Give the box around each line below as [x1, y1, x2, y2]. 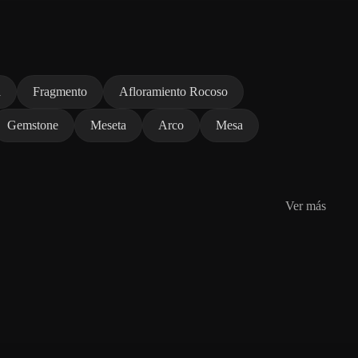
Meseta [90, 118, 126, 133]
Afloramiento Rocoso [119, 85, 228, 99]
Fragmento [33, 85, 87, 99]
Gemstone [7, 118, 58, 133]
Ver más [285, 199, 326, 213]
